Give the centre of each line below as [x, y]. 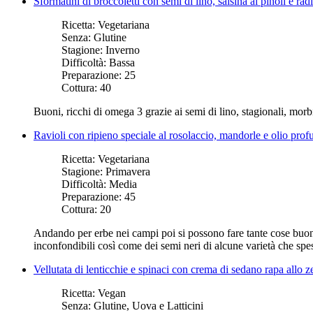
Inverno [123, 50]
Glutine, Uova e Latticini [148, 305]
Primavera [128, 171]
